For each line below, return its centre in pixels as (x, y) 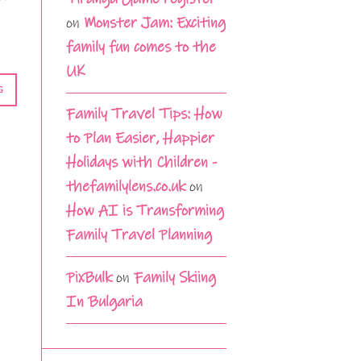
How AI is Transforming (145, 211)
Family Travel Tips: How (144, 114)
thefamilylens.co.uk (126, 187)
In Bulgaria (104, 302)
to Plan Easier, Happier (140, 139)
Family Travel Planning (139, 235)
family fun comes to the (141, 48)
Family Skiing (175, 278)
